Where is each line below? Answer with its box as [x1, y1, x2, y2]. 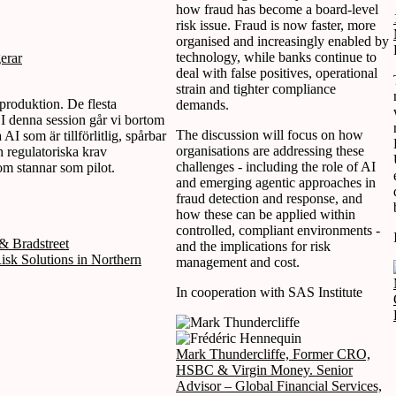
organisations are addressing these [176, 142, 364, 158]
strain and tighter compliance [176, 80, 336, 96]
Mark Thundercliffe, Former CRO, [176, 346, 370, 362]
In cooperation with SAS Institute [176, 284, 362, 300]
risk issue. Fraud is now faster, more [176, 17, 376, 33]
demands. [176, 96, 229, 112]
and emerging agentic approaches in [176, 174, 376, 190]
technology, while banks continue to [176, 49, 377, 65]
